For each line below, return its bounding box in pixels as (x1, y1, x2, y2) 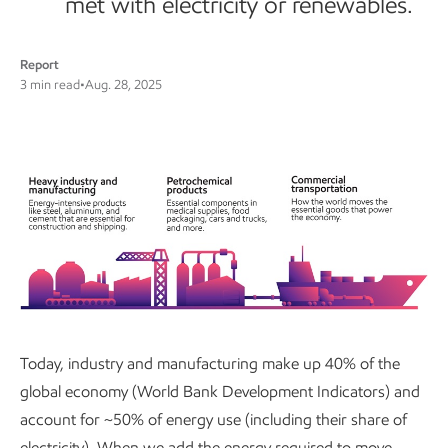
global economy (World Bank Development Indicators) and (20, 381, 420, 401)
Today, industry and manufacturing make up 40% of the (20, 353, 400, 373)
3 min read (20, 77, 80, 92)
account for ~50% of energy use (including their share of (20, 409, 407, 429)
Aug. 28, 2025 (85, 77, 162, 92)
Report (20, 57, 59, 72)
